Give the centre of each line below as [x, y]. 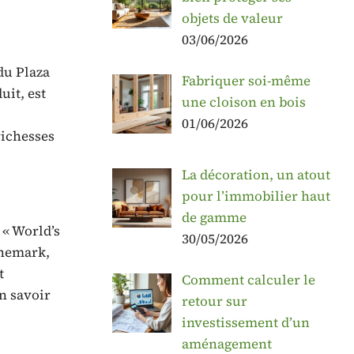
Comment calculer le [248, 279]
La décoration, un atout [256, 174]
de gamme [214, 217]
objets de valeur [232, 18]
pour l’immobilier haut [256, 196]
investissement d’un [245, 322]
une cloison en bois [243, 102]
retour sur [214, 301]
